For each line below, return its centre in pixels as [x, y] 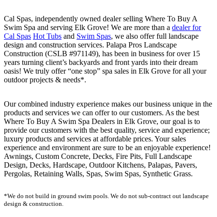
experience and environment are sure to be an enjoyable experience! [107, 147]
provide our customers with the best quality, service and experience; [107, 130]
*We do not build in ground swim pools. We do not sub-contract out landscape [106, 196]
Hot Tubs [47, 36]
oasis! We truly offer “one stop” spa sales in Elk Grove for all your [105, 71]
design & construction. [34, 203]
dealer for [186, 27]
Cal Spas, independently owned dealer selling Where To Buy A [101, 18]
